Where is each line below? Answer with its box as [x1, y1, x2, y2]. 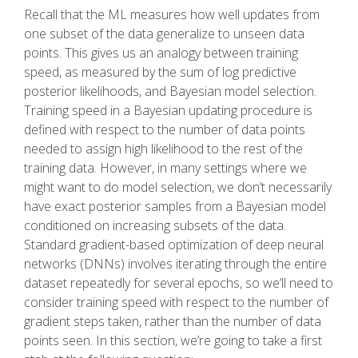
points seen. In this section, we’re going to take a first [24, 331, 322, 349]
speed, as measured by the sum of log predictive [24, 62, 296, 81]
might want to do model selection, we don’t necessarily [24, 177, 332, 196]
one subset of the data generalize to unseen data [24, 24, 304, 42]
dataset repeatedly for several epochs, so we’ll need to [24, 273, 333, 292]
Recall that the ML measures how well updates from [24, 5, 320, 23]
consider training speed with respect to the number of [24, 292, 328, 311]
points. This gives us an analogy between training [24, 43, 298, 62]
